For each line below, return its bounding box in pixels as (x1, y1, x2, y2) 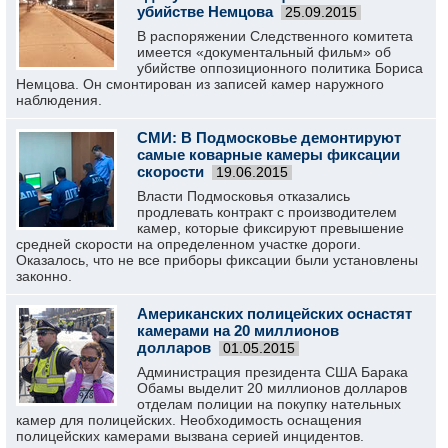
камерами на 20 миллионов (137, 322, 339, 339)
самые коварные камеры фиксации (137, 146, 400, 163)
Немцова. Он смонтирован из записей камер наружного (16, 76, 384, 92)
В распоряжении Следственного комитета (137, 28, 413, 44)
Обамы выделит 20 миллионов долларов (137, 380, 407, 396)
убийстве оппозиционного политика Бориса (137, 60, 423, 76)
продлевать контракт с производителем (137, 204, 397, 220)
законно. (16, 268, 72, 284)
